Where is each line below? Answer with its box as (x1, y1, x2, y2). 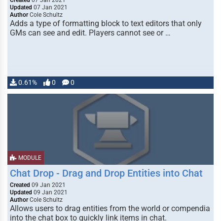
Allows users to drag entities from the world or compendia (10, 204, 210, 213)
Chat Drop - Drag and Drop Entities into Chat (10, 167, 203, 179)
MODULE (17, 154, 41, 161)
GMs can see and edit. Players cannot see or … (10, 28, 171, 37)
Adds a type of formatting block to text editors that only (10, 19, 202, 28)
